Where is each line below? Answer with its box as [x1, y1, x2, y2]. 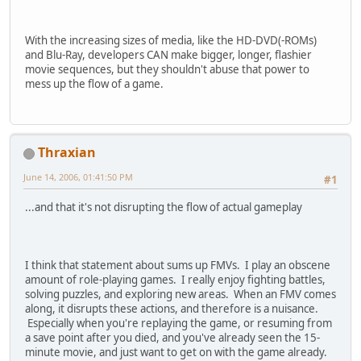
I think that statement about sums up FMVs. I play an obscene [25, 258, 330, 273]
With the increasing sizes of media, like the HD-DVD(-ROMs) [25, 32, 317, 48]
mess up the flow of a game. [25, 76, 164, 91]
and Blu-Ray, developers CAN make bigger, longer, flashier [25, 47, 312, 62]
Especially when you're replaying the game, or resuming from [25, 316, 332, 331]
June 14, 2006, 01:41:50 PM [23, 171, 133, 184]
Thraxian [38, 143, 96, 162]
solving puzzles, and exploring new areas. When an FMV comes [25, 287, 336, 302]
